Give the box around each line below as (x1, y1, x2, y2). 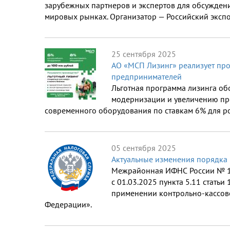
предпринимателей (111, 71, 182, 82)
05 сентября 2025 (111, 143, 176, 154)
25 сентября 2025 (111, 49, 176, 60)
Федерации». (45, 199, 92, 210)
